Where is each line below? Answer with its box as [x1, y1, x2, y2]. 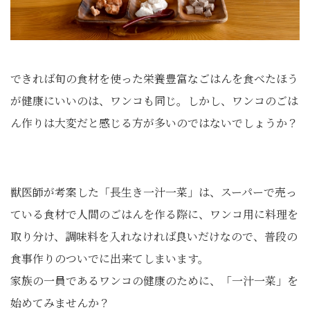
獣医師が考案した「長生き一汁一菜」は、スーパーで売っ [10, 184, 297, 200]
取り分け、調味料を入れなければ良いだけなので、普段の [10, 228, 298, 244]
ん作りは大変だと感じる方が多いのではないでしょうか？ [10, 115, 298, 131]
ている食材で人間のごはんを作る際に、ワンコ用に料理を [10, 206, 298, 222]
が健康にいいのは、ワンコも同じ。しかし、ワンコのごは [10, 93, 298, 109]
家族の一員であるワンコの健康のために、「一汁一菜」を [10, 273, 298, 289]
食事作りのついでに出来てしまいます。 [10, 250, 209, 266]
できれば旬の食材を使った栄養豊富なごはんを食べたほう [10, 71, 298, 86]
